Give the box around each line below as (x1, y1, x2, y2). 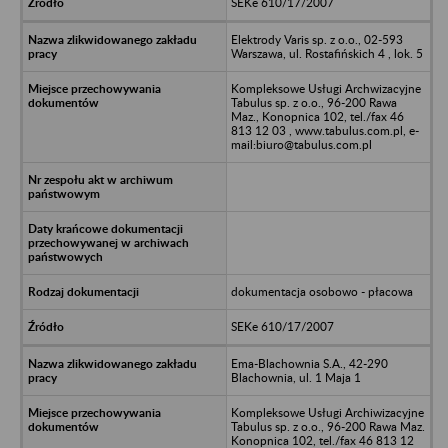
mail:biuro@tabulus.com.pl (230, 136, 372, 152)
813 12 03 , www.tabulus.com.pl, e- (230, 122, 419, 138)
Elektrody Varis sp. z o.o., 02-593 (230, 31, 403, 47)
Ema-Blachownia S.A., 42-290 (230, 355, 388, 371)
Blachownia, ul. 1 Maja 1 (230, 369, 361, 385)
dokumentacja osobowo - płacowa (230, 283, 413, 299)
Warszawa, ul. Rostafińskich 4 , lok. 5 (230, 45, 423, 61)
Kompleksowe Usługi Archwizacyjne (230, 80, 421, 96)
